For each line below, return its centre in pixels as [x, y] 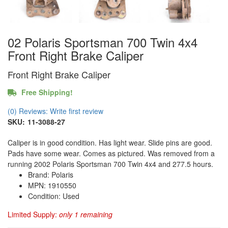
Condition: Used [54, 196]
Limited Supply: [33, 214]
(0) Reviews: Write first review [55, 111]
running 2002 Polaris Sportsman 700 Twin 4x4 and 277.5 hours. [110, 164]
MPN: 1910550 [52, 185]
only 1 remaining [86, 214]
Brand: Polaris [51, 174]
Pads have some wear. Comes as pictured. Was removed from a [111, 153]
